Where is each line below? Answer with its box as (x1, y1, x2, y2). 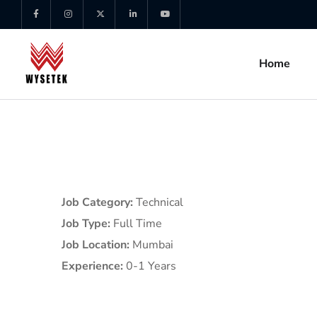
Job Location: (62, 237, 132, 253)
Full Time (113, 216, 162, 231)
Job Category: (62, 195, 136, 210)
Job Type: (62, 216, 113, 231)
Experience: (62, 258, 126, 274)
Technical (136, 195, 183, 210)
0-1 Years (126, 258, 176, 274)
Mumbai (132, 237, 173, 253)
